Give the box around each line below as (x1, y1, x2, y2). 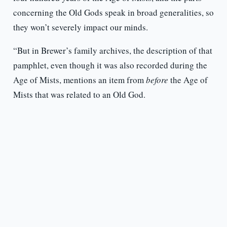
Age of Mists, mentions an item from (13, 74, 146, 86)
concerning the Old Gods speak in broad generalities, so (13, 7, 214, 19)
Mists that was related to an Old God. (13, 89, 145, 101)
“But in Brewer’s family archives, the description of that (13, 45, 212, 57)
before (145, 74, 168, 86)
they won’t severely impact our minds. (13, 21, 148, 33)
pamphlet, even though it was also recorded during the (13, 59, 207, 71)
